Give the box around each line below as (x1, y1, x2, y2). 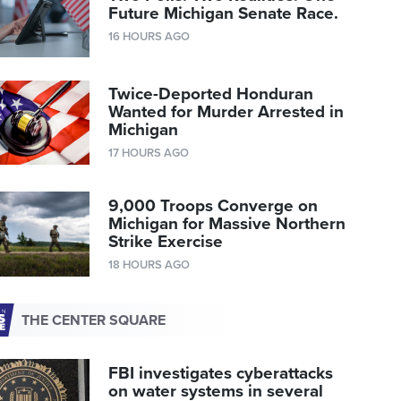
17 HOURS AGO (108, 146, 190, 161)
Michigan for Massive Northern (108, 214, 346, 234)
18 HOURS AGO (108, 258, 191, 272)
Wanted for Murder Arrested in (108, 102, 345, 123)
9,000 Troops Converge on (108, 196, 319, 216)
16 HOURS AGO (108, 30, 191, 45)
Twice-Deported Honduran (108, 84, 314, 105)
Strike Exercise (108, 232, 224, 252)
